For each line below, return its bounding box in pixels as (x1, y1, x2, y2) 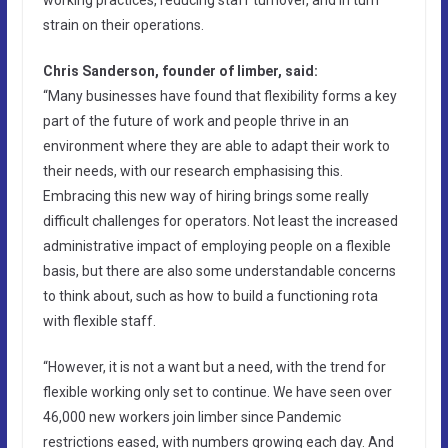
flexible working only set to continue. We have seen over (42, 383, 392, 400)
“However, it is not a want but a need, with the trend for (42, 358, 386, 375)
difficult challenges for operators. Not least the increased (42, 212, 398, 229)
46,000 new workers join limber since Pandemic (42, 408, 341, 425)
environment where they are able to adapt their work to (42, 137, 390, 154)
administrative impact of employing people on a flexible (42, 237, 391, 254)
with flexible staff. (42, 312, 156, 329)
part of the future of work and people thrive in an (42, 112, 349, 129)
